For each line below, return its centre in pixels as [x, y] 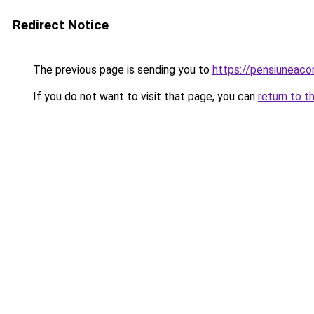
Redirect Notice [61, 25]
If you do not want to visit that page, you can [144, 96]
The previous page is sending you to [121, 70]
